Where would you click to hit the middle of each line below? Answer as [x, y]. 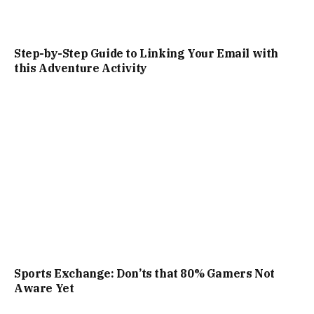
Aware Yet [44, 288]
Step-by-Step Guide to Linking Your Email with [146, 54]
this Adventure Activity [81, 68]
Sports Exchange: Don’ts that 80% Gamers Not [144, 273]
